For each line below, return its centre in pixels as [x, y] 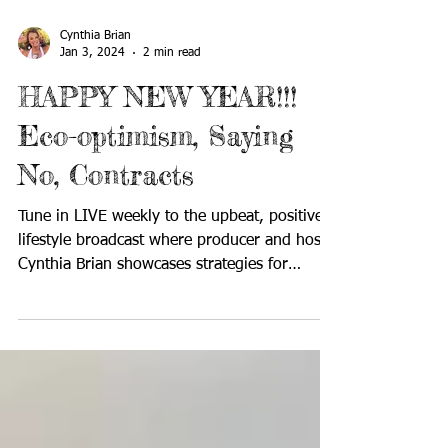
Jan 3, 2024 [92, 107]
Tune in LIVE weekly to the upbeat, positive [170, 272]
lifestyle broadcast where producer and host [172, 296]
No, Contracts [106, 230]
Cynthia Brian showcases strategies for [153, 320]
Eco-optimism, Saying [155, 191]
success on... [63, 344]
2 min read [172, 107]
